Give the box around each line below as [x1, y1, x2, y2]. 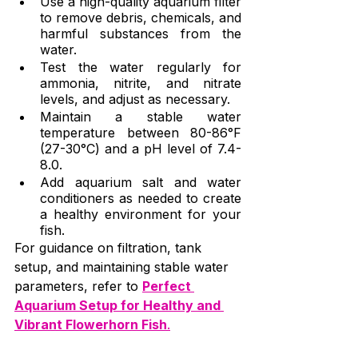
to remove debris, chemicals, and [40, 10, 241, 26]
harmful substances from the [40, 26, 241, 42]
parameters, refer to [14, 278, 142, 295]
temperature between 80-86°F [40, 125, 241, 141]
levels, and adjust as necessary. [40, 91, 230, 108]
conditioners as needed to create [40, 190, 241, 207]
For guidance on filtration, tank [14, 240, 205, 257]
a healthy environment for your [40, 206, 241, 223]
